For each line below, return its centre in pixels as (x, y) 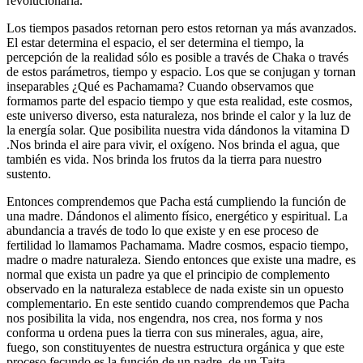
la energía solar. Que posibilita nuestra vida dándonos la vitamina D (178, 130)
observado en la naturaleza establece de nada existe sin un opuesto (175, 289)
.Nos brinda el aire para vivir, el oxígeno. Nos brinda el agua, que (173, 145)
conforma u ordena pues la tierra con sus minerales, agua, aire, (165, 333)
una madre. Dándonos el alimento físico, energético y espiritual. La (177, 216)
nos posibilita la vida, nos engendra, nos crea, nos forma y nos (164, 318)
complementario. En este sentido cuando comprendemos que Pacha (178, 304)
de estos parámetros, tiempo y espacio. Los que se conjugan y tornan (181, 72)
